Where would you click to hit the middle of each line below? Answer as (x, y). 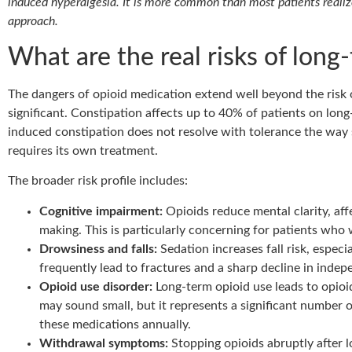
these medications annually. (115, 324)
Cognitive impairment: (101, 211)
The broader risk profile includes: (98, 181)
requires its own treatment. (83, 150)
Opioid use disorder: (96, 286)
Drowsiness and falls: (98, 249)
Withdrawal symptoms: (104, 343)
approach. (33, 22)
